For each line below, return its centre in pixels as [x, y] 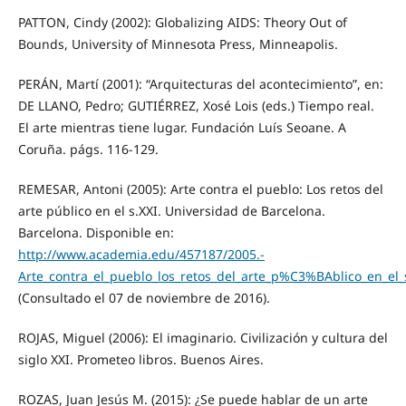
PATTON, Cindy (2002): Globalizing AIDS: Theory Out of [182, 22]
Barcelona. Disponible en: [96, 232]
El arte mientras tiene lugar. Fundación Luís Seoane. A [182, 127]
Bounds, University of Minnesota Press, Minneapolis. [178, 43]
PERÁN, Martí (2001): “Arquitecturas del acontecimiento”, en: [200, 83]
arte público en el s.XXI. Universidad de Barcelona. [171, 210]
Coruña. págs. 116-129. [88, 149]
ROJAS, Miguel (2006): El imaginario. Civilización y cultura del [203, 337]
